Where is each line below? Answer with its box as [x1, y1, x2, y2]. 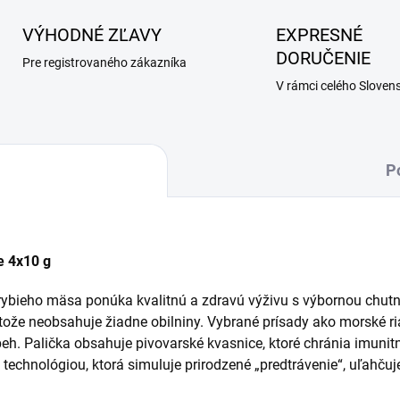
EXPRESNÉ [276, 24, 362, 46]
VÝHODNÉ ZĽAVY [21, 24, 162, 46]
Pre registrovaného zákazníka [21, 55, 187, 70]
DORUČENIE [276, 47, 371, 69]
